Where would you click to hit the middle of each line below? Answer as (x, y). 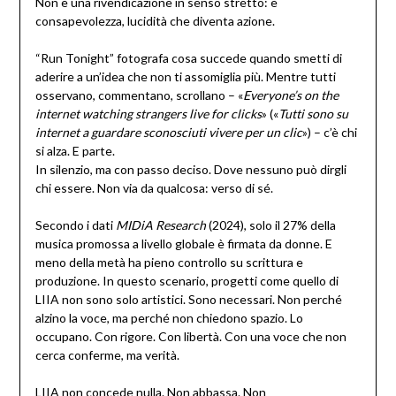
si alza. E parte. (75, 151)
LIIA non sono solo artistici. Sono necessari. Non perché (188, 300)
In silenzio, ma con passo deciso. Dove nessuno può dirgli (190, 170)
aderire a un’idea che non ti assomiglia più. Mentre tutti (185, 77)
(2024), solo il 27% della (270, 225)
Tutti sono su (313, 114)
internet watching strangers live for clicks (148, 114)
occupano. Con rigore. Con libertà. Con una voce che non (190, 337)
